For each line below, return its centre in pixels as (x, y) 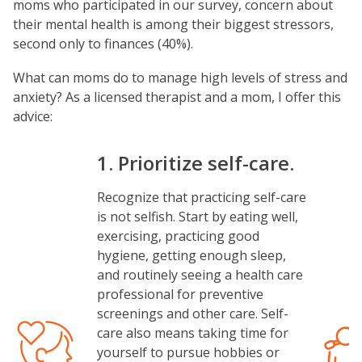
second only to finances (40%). (103, 44)
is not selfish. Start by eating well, (198, 217)
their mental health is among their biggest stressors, (173, 24)
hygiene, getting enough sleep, (192, 255)
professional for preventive (180, 294)
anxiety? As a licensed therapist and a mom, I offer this (177, 97)
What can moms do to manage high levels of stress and (180, 78)
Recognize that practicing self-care (202, 197)
